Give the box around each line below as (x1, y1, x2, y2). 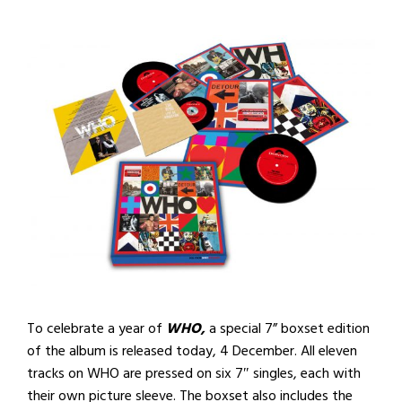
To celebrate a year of (27, 316, 166, 340)
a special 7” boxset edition (205, 316, 370, 340)
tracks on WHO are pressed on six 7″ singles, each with (27, 361, 361, 385)
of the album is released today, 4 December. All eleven (27, 338, 357, 363)
